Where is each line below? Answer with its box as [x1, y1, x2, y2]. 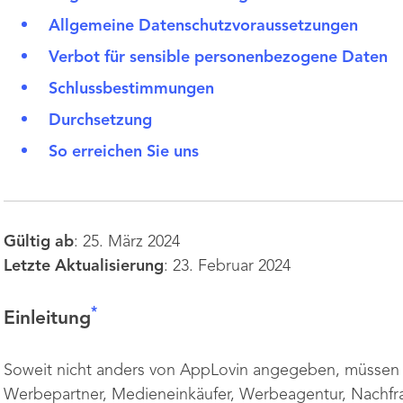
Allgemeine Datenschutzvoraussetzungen [49, 18, 367, 34]
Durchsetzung [49, 112, 152, 129]
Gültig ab [4, 234, 74, 250]
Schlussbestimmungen [49, 81, 214, 97]
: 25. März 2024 [74, 234, 180, 250]
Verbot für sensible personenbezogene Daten [49, 49, 388, 66]
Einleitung [4, 309, 91, 328]
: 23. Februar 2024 [164, 258, 291, 274]
